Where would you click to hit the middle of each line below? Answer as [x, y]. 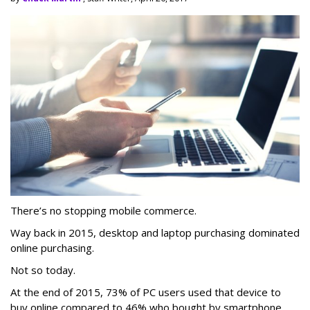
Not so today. [43, 270]
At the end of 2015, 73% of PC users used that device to [146, 292]
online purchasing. [52, 247]
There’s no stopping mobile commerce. [103, 210]
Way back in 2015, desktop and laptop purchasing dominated [155, 232]
